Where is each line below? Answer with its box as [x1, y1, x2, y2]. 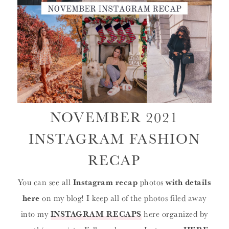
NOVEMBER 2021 [50, 106, 179, 127]
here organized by [141, 207, 208, 220]
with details [166, 175, 212, 188]
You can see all [17, 175, 73, 188]
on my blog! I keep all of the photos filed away [39, 191, 207, 204]
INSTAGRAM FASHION [28, 127, 200, 149]
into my [20, 207, 51, 220]
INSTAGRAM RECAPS [50, 207, 142, 220]
